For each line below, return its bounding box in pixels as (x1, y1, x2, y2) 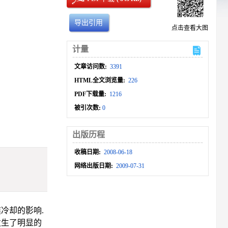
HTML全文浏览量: (74, 77, 127, 84)
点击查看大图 (172, 24, 208, 32)
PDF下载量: (74, 91, 108, 98)
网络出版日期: (74, 162, 115, 169)
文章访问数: (74, 63, 109, 70)
